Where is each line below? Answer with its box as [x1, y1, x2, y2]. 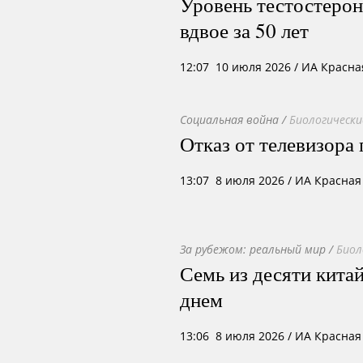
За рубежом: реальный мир [180, 241, 326, 257]
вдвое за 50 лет [180, 16, 309, 44]
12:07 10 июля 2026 [180, 59, 291, 75]
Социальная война [180, 112, 279, 127]
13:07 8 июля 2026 [180, 173, 284, 188]
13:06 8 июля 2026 [180, 328, 284, 344]
